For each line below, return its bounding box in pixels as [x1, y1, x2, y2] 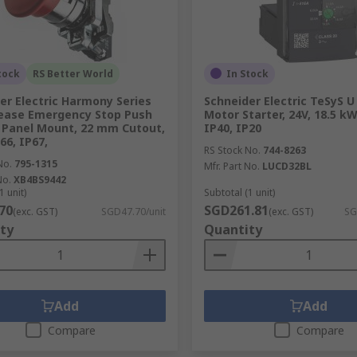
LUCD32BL [261, 159, 312, 173]
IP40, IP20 [203, 120, 261, 135]
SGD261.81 [203, 201, 269, 219]
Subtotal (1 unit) [203, 185, 275, 199]
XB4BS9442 [14, 172, 66, 186]
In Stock [226, 66, 269, 80]
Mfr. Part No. [203, 159, 260, 173]
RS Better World [33, 66, 113, 80]
